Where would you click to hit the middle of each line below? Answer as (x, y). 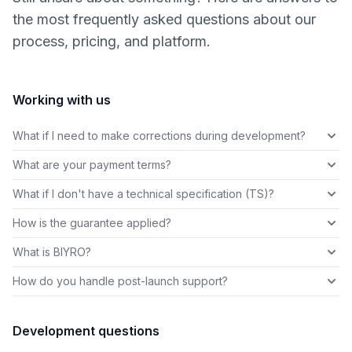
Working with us (62, 100)
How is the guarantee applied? (92, 223)
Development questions (86, 331)
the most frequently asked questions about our (164, 20)
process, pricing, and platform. (112, 42)
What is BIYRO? (52, 252)
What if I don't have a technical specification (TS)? (143, 194)
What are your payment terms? (92, 165)
